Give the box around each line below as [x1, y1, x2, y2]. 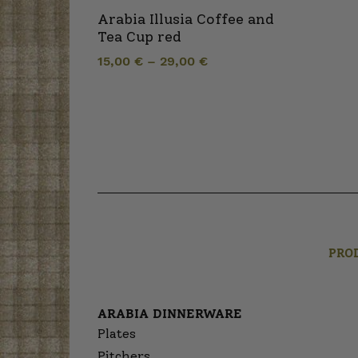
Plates [97, 326, 136, 341]
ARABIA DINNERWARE [97, 306, 242, 321]
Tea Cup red [97, 28, 181, 46]
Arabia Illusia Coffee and [97, 10, 274, 28]
